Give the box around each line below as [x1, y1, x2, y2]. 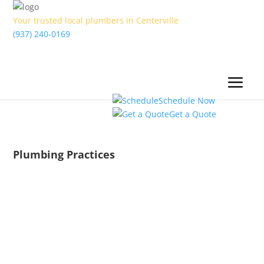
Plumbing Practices [13, 147, 115, 161]
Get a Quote [169, 108, 216, 120]
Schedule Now [158, 95, 215, 106]
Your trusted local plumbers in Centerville [13, 15, 179, 26]
